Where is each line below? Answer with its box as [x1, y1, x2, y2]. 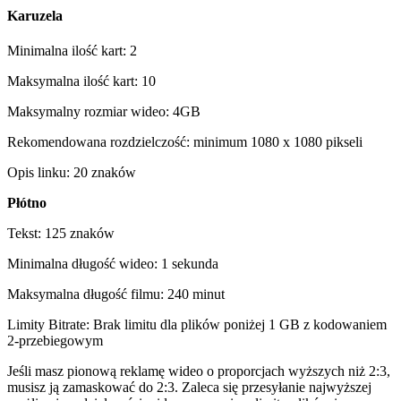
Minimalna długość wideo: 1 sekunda [7, 255, 218, 271]
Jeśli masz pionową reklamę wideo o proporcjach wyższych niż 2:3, [7, 363, 390, 379]
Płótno [7, 194, 47, 210]
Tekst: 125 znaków [7, 225, 115, 241]
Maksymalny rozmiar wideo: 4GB [7, 103, 200, 119]
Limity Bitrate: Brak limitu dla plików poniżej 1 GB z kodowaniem [7, 316, 387, 332]
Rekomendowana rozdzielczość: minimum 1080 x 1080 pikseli [7, 133, 363, 149]
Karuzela [7, 7, 63, 23]
